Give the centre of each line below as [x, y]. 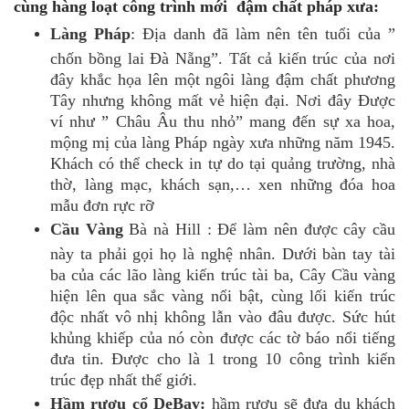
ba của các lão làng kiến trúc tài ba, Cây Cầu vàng [223, 274]
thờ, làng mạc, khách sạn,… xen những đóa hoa [223, 184]
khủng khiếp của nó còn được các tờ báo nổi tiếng [223, 337]
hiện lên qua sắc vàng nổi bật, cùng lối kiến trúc [223, 295]
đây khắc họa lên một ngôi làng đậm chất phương [223, 79]
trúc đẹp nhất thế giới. [124, 379]
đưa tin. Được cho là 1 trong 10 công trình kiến [223, 358]
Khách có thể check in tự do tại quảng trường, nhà [223, 163]
